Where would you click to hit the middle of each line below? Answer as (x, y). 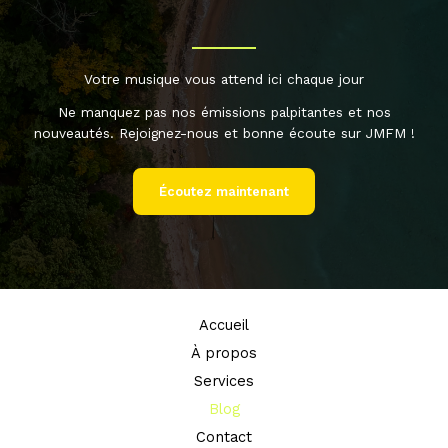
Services (224, 381)
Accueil (224, 325)
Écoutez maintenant (224, 192)
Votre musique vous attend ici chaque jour (224, 79)
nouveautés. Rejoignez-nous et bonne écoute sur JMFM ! (224, 133)
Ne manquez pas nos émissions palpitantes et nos (224, 112)
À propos (224, 353)
